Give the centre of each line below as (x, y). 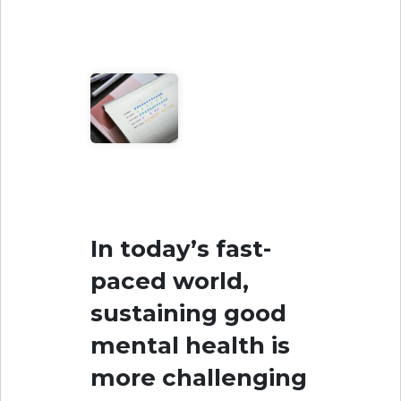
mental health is (190, 345)
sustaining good (188, 313)
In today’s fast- (181, 248)
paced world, (170, 281)
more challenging (199, 377)
